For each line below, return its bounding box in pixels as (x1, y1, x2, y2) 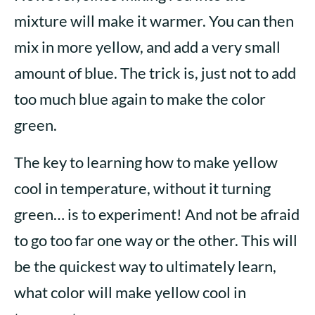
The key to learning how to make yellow (14, 153, 278, 172)
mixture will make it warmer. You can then (14, 11, 294, 31)
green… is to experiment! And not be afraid (14, 205, 300, 224)
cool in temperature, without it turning (14, 179, 271, 198)
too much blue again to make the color (14, 89, 266, 109)
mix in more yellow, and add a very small (14, 37, 281, 57)
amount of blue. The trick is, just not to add (14, 63, 296, 83)
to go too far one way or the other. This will (14, 231, 297, 250)
